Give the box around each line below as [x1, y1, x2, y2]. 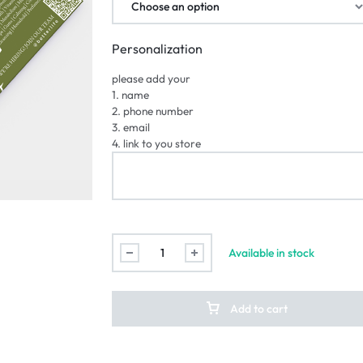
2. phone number [112, 104, 194, 118]
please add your [112, 71, 191, 86]
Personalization [112, 41, 203, 57]
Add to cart [230, 301, 288, 316]
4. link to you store [112, 136, 202, 151]
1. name [112, 88, 150, 102]
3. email [112, 120, 151, 135]
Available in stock [228, 245, 315, 260]
